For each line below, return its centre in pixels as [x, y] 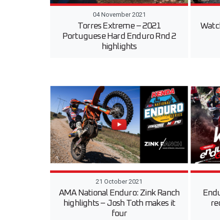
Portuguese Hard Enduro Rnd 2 [119, 36]
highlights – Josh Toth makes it [119, 204]
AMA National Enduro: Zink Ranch [119, 193]
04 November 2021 [119, 14]
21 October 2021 [119, 182]
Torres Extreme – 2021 [119, 26]
